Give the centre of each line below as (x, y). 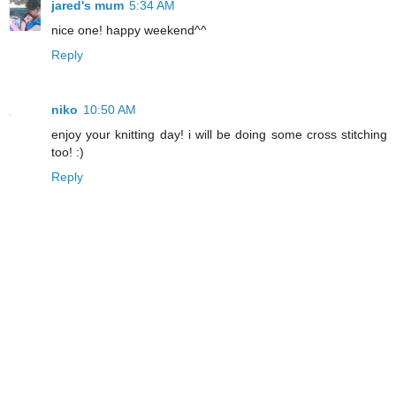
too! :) (68, 152)
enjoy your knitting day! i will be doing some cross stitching (219, 135)
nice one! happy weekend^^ (129, 30)
